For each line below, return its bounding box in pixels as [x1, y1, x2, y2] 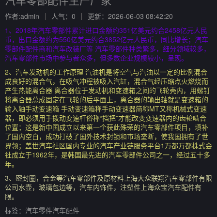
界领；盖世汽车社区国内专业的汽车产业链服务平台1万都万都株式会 [5, 140, 212, 150]
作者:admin [5, 11, 39, 21]
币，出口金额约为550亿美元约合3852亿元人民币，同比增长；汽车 [5, 34, 208, 44]
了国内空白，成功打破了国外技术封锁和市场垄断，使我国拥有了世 [5, 131, 208, 141]
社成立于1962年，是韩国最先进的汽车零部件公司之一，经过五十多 [5, 150, 210, 159]
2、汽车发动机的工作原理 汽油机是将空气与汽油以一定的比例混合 [5, 67, 207, 77]
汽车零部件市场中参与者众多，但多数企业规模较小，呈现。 [5, 53, 188, 62]
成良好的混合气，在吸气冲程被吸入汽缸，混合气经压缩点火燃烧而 [5, 76, 208, 86]
